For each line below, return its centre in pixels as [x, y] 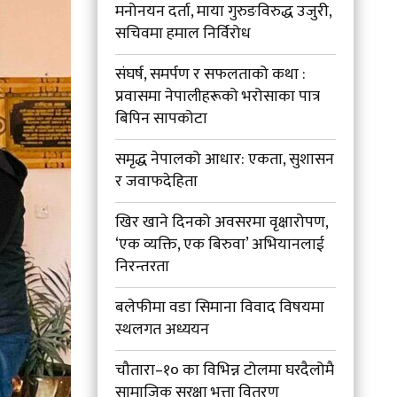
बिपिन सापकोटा [162, 118]
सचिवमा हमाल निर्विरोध [183, 33]
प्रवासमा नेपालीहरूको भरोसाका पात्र [218, 96]
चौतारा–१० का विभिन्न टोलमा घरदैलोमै [225, 370]
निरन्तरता [143, 266]
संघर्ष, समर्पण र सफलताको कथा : [211, 74]
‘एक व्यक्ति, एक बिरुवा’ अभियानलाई [220, 244]
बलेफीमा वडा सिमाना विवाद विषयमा [220, 307]
